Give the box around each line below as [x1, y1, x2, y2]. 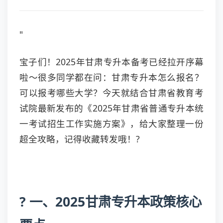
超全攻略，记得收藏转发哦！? [19, 133, 140, 145]
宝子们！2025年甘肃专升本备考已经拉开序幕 [19, 56, 204, 68]
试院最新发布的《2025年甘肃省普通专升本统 [19, 102, 204, 114]
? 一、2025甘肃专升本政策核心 [19, 193, 202, 211]
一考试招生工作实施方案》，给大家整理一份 [19, 117, 204, 129]
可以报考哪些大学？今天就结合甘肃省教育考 [19, 87, 204, 99]
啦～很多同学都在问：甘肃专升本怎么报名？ [19, 71, 204, 83]
